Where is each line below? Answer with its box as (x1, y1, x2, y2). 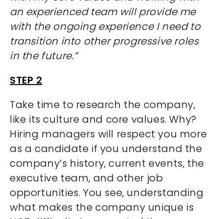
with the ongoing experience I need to (10, 20, 201, 33)
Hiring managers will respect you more (10, 127, 207, 141)
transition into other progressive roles (10, 34, 199, 48)
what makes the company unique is (10, 200, 194, 214)
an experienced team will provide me (10, 5, 197, 19)
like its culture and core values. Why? (10, 112, 197, 126)
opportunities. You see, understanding (10, 186, 204, 199)
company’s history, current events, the (10, 156, 204, 170)
